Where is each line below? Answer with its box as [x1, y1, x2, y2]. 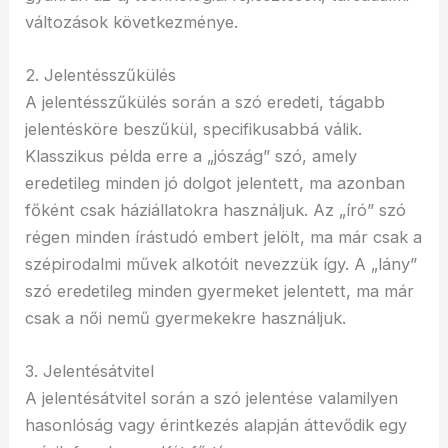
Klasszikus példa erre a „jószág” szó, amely [25, 146, 358, 167]
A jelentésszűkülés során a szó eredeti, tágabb [25, 92, 386, 113]
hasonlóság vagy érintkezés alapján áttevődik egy [25, 415, 408, 436]
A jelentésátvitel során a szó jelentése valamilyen [25, 388, 399, 409]
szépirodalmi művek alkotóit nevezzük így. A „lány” [25, 254, 418, 275]
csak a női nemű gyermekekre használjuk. [25, 308, 347, 329]
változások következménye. [25, 11, 239, 32]
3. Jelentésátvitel [25, 361, 155, 382]
